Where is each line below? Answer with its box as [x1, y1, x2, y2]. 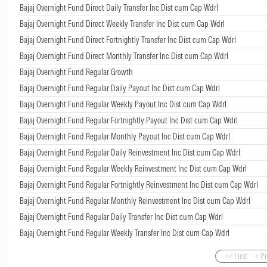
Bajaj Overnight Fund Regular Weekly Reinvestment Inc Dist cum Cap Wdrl [20, 163, 247, 174]
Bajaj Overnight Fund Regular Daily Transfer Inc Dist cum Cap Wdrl [20, 211, 223, 222]
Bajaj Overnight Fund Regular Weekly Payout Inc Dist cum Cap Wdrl [20, 98, 226, 110]
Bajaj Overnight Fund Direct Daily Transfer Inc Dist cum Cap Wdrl [20, 2, 218, 13]
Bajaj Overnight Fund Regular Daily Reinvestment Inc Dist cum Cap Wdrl [20, 147, 240, 158]
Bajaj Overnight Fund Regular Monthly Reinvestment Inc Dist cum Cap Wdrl [20, 195, 250, 206]
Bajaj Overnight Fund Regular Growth [20, 66, 133, 77]
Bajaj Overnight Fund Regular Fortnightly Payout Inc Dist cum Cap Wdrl [20, 114, 238, 126]
